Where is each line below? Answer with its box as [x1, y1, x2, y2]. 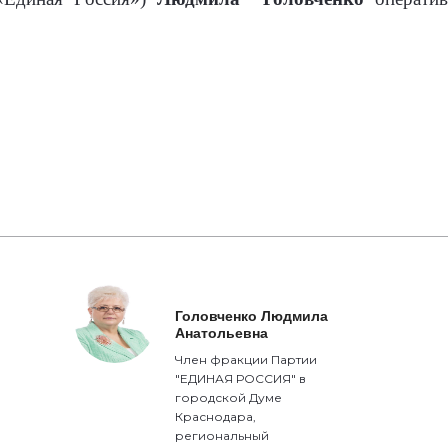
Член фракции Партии [175, 352, 318, 367]
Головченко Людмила [175, 308, 329, 324]
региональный [175, 428, 270, 443]
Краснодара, [175, 409, 257, 424]
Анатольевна [175, 325, 269, 341]
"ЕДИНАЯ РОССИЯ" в [175, 371, 307, 386]
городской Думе [175, 390, 283, 405]
